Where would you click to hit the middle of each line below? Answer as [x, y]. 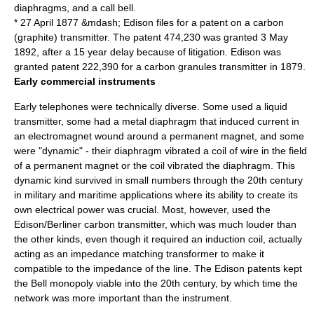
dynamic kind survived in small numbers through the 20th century [158, 180]
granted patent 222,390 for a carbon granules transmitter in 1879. [160, 67]
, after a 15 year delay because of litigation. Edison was [159, 52]
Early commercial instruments [85, 81]
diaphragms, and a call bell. [75, 8]
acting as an [42, 254]
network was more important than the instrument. [123, 298]
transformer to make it [214, 254]
